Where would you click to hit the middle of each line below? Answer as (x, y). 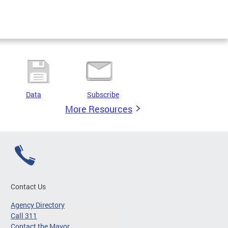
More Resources (99, 109)
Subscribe (103, 94)
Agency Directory (38, 205)
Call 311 (24, 215)
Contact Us (28, 186)
